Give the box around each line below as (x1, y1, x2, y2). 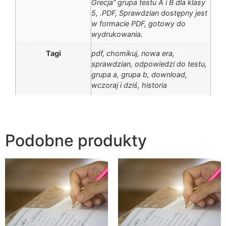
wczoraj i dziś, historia (91, 81, 167, 90)
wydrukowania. (91, 30, 143, 39)
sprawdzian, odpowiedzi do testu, (91, 60, 207, 69)
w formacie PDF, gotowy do (91, 19, 186, 28)
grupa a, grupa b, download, (91, 70, 187, 79)
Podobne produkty (5, 130, 147, 150)
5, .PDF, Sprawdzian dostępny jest (91, 9, 207, 18)
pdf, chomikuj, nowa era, (91, 49, 175, 58)
